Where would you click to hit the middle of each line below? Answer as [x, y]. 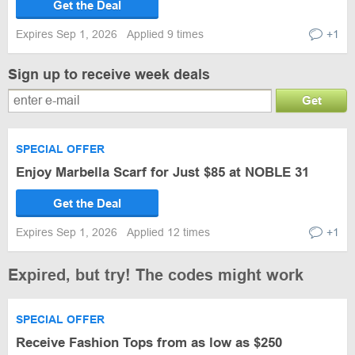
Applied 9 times [165, 34]
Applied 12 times [168, 232]
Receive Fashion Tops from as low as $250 [149, 343]
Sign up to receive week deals [109, 74]
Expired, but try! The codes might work [156, 275]
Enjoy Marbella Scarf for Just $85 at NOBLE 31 [162, 172]
